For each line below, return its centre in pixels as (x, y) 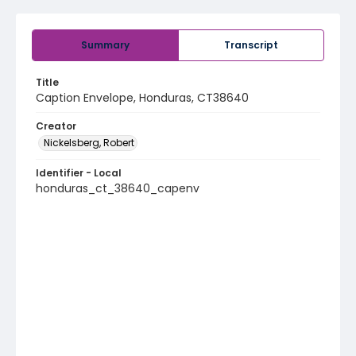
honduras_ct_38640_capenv (118, 188)
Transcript (251, 45)
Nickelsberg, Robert (89, 143)
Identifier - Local (79, 173)
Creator (56, 126)
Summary (105, 45)
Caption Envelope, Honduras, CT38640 (142, 98)
